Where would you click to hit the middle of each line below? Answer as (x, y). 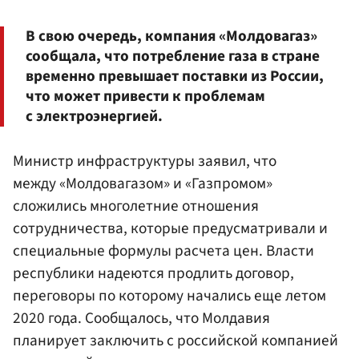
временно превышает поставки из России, (175, 77)
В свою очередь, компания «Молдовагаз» (171, 36)
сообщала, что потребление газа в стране (173, 56)
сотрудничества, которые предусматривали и (170, 228)
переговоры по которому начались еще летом (169, 295)
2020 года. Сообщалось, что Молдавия (141, 318)
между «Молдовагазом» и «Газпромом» (143, 183)
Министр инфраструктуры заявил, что (145, 161)
